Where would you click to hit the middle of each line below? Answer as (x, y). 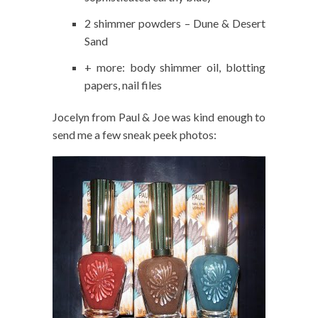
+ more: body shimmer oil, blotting (175, 67)
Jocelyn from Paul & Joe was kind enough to (159, 117)
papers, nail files (123, 85)
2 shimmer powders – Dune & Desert (175, 23)
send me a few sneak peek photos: (135, 135)
